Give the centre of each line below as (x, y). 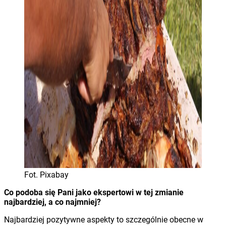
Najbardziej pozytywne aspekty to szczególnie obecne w (104, 219)
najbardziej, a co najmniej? (52, 202)
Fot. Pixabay (46, 175)
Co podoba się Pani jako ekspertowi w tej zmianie (94, 192)
